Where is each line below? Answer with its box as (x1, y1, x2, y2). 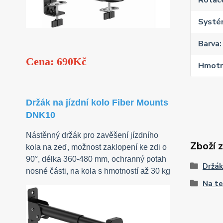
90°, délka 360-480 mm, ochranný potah (26, 155, 166, 164)
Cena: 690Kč (26, 55, 87, 68)
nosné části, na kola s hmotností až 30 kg (26, 167, 170, 176)
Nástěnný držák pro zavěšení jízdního (26, 131, 158, 140)
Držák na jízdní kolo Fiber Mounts (26, 98, 168, 108)
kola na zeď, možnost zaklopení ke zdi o (26, 143, 167, 152)
